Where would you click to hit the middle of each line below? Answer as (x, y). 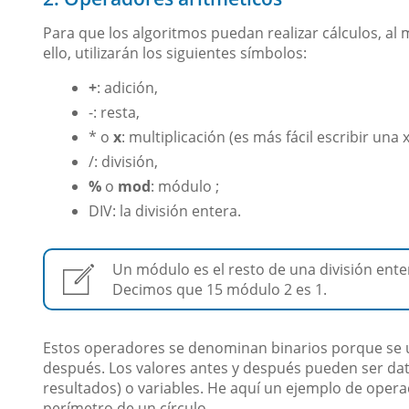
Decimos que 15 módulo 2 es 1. (220, 290)
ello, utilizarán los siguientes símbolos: (175, 53)
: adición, (127, 88)
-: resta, (114, 113)
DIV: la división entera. (165, 211)
